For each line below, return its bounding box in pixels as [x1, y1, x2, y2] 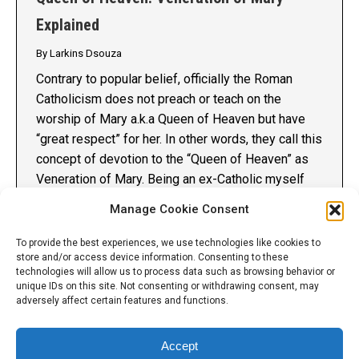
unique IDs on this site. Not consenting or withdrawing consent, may [16, 280, 319, 292]
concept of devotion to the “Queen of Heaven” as [36, 151, 309, 167]
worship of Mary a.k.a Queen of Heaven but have [36, 111, 305, 127]
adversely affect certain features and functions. [16, 295, 228, 306]
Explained [36, 15, 99, 35]
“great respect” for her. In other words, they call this [36, 131, 322, 147]
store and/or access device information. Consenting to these [16, 252, 288, 263]
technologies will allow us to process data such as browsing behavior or [16, 266, 335, 277]
